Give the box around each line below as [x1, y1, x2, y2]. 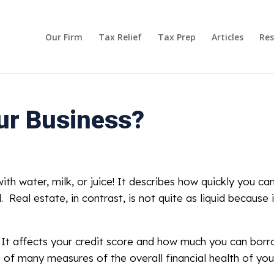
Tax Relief [98, 31, 142, 43]
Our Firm [45, 31, 83, 43]
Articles [211, 31, 243, 43]
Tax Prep [157, 31, 196, 43]
